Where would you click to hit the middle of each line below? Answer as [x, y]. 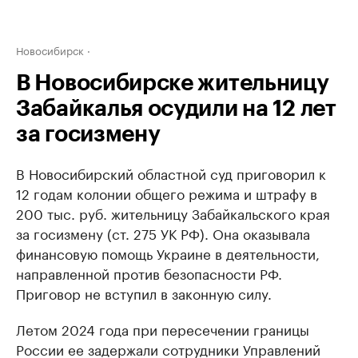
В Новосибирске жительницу [173, 83]
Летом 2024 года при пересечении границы [163, 328]
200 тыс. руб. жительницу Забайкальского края [173, 213]
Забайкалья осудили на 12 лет [176, 109]
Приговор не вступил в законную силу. [144, 292]
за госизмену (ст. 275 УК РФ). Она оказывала [163, 233]
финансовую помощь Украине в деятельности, [168, 253]
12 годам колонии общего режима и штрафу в [167, 193]
